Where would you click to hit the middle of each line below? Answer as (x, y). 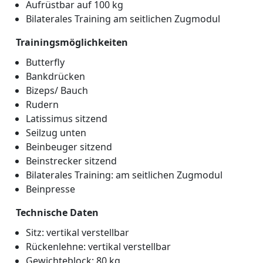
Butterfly (45, 62)
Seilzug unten (56, 133)
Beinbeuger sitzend (69, 147)
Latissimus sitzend (67, 119)
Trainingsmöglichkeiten (72, 42)
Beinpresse (50, 189)
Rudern (42, 104)
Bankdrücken (55, 76)
